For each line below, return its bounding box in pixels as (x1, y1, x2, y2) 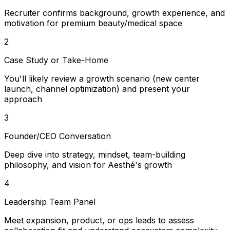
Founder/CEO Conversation (4, 131, 111, 142)
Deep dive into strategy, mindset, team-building (4, 149, 185, 160)
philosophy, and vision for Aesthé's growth (4, 160, 172, 170)
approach (4, 94, 42, 105)
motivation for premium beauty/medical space (4, 18, 182, 29)
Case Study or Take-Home (4, 55, 108, 66)
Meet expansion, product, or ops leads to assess (4, 215, 194, 226)
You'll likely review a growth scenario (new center (4, 73, 200, 84)
